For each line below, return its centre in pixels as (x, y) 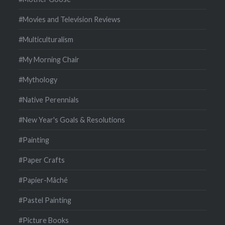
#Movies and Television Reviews (70, 19)
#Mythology (38, 79)
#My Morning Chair (49, 59)
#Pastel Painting (45, 200)
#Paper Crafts (42, 160)
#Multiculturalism (46, 39)
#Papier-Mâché (43, 180)
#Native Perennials (49, 99)
